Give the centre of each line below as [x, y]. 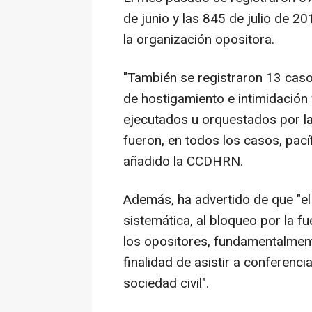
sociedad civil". [166, 283]
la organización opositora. [199, 39]
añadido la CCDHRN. [183, 161]
